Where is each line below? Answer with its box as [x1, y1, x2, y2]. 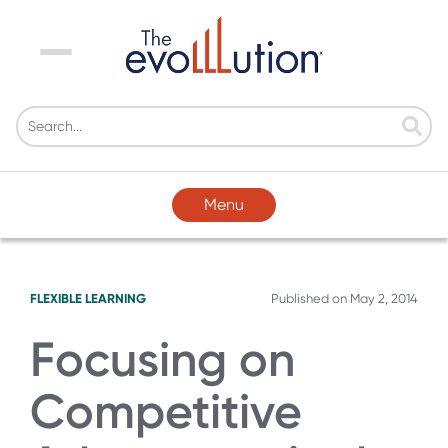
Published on [271, 290, 350, 306]
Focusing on [30, 330, 295, 388]
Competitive [30, 382, 302, 440]
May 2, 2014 [350, 290, 418, 306]
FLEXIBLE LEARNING [30, 290, 146, 306]
